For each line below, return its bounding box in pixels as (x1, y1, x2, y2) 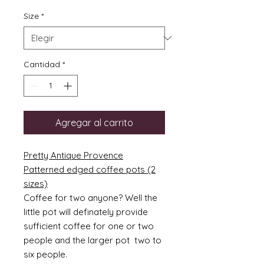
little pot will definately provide (24, 206, 148, 217)
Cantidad (24, 59, 60, 70)
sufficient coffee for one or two (24, 220, 154, 232)
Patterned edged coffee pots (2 (24, 164, 156, 175)
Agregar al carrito (55, 117, 133, 128)
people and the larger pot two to (24, 235, 161, 246)
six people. (24, 249, 70, 260)
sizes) (24, 178, 48, 189)
